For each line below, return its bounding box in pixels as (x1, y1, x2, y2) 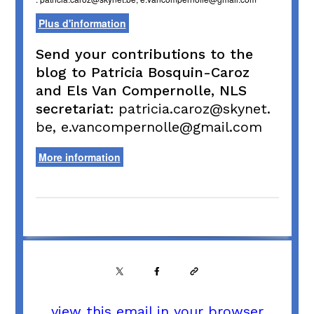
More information (38, 150, 121, 165)
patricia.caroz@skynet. (118, 100, 271, 118)
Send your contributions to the (35, 46, 253, 63)
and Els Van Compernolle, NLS (35, 82, 247, 100)
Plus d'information (38, 16, 126, 31)
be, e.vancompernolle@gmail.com (35, 118, 262, 136)
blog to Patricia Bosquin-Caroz (35, 64, 250, 81)
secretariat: (35, 100, 114, 118)
